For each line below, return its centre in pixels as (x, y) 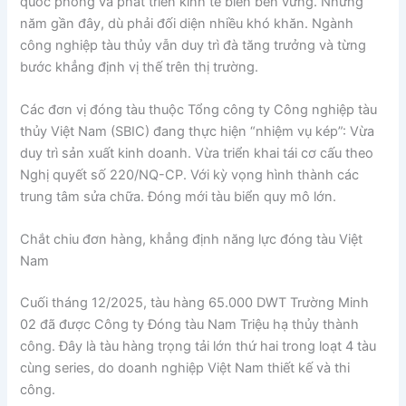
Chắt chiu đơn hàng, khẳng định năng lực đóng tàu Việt (192, 240)
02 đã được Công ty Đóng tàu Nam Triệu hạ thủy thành (190, 325)
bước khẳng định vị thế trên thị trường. (140, 67)
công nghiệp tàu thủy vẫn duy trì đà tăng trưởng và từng (193, 45)
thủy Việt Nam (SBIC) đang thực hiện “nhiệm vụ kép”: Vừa (198, 132)
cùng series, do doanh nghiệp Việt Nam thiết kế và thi (185, 368)
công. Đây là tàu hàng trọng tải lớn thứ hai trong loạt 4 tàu (198, 347)
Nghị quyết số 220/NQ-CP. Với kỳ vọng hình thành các (190, 175)
